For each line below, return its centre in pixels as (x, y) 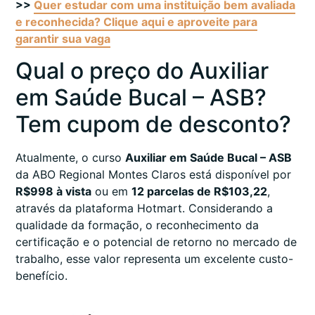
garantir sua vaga (63, 39)
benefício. (41, 275)
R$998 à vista (53, 191)
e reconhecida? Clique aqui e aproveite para (136, 22)
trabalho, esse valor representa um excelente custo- (154, 258)
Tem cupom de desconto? (153, 124)
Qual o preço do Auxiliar (142, 70)
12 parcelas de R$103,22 (199, 191)
